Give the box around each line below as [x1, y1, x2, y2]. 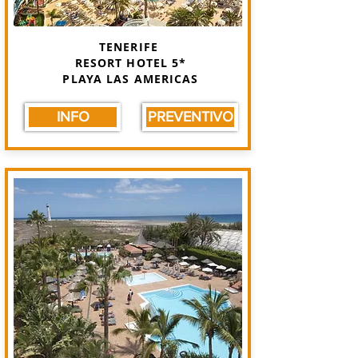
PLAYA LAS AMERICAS [62, 71, 199, 86]
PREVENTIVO [147, 109, 233, 125]
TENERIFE [98, 39, 163, 54]
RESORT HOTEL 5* [74, 55, 187, 70]
